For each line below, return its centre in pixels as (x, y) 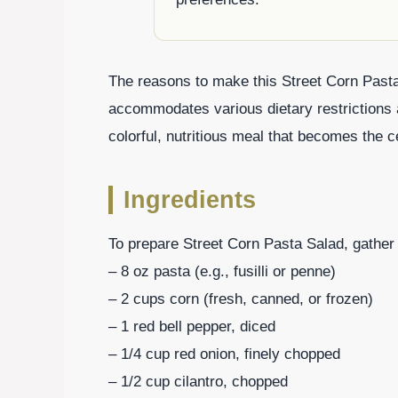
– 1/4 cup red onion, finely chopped (224, 354)
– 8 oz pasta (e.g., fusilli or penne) (222, 272)
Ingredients (190, 200)
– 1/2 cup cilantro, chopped (198, 382)
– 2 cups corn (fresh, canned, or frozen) (241, 299)
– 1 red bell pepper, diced (192, 327)
